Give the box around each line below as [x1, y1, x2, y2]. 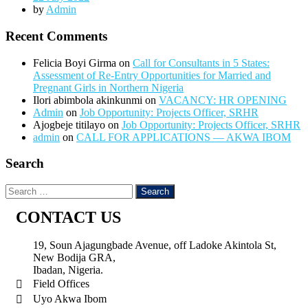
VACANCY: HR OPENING [159, 93, 287, 106]
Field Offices [33, 278, 89, 290]
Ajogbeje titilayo [33, 118, 105, 131]
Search [5, 156, 44, 171]
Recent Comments [5, 29, 107, 44]
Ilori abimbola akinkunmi [33, 93, 142, 106]
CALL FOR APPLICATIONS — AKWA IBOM [76, 131, 291, 143]
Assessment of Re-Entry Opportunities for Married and [33, 69, 271, 81]
